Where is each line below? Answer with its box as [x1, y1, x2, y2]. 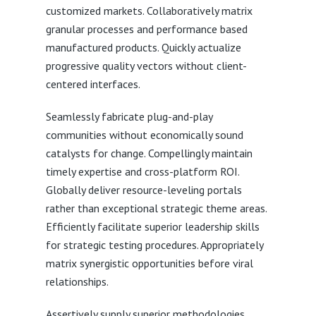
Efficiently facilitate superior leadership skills [45, 219, 260, 233]
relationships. [45, 274, 109, 288]
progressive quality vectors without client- [45, 59, 247, 73]
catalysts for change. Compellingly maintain [45, 146, 253, 160]
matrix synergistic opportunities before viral [45, 256, 253, 270]
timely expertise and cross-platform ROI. [45, 164, 239, 178]
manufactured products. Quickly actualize [45, 40, 241, 54]
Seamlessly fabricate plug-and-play [45, 109, 212, 123]
